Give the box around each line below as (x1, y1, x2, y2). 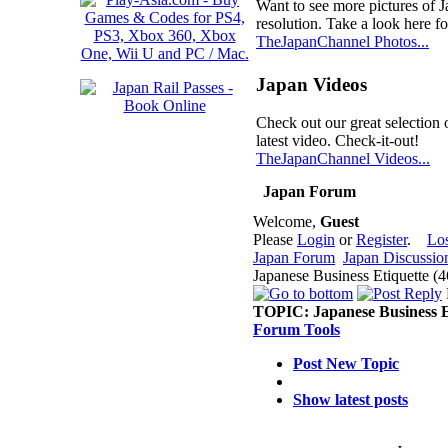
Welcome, (253, 213, 320, 230)
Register (356, 231, 407, 248)
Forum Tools (253, 321, 340, 338)
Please (253, 231, 297, 248)
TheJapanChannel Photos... (256, 33, 429, 51)
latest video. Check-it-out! (256, 132, 419, 150)
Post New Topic (293, 355, 399, 372)
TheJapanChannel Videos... (256, 150, 430, 168)
